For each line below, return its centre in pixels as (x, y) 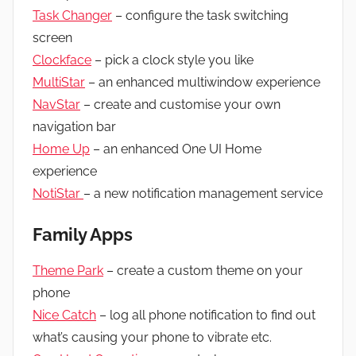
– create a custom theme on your (203, 270)
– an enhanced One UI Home (176, 149)
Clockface (62, 60)
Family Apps (83, 235)
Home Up (61, 149)
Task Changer (72, 16)
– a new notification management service (203, 194)
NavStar (56, 105)
